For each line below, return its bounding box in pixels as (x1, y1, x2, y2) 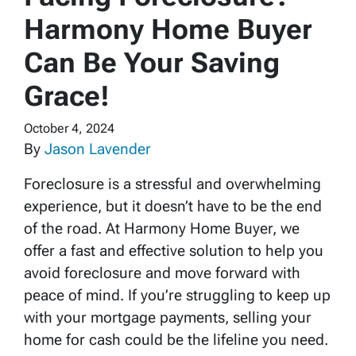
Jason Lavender (44, 139, 151, 158)
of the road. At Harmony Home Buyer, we (24, 219, 300, 238)
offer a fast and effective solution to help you (24, 241, 323, 260)
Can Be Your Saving (24, 45, 280, 79)
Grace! (24, 79, 110, 113)
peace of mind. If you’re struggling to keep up (24, 285, 331, 304)
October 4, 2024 (24, 120, 114, 136)
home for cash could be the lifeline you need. (24, 330, 328, 349)
